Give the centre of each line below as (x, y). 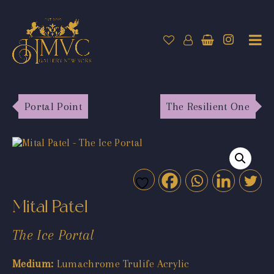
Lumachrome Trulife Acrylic (121, 263)
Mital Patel (50, 206)
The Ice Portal (53, 235)
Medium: (33, 263)
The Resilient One (208, 106)
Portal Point (54, 106)
